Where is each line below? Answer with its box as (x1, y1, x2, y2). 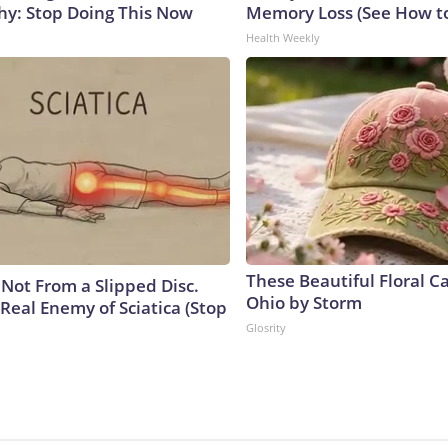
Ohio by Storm (246, 290, 362, 314)
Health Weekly (246, 29, 320, 45)
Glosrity (246, 319, 286, 335)
